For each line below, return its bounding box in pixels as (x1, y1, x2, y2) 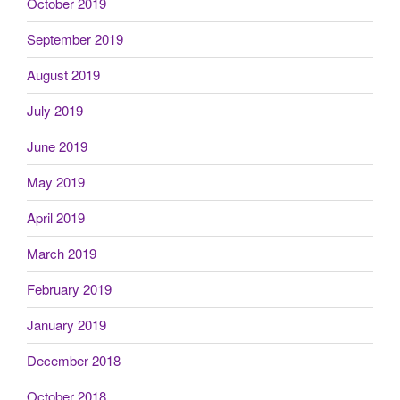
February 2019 (27, 279, 112, 299)
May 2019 (27, 172, 85, 192)
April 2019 (27, 208, 85, 228)
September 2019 (27, 29, 123, 49)
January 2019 (27, 315, 106, 335)
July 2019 (27, 101, 83, 121)
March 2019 (27, 244, 96, 263)
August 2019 (27, 65, 100, 85)
